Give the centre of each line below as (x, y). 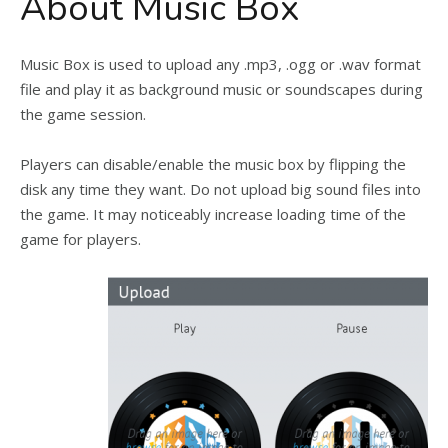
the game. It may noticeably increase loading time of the (213, 214)
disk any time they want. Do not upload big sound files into (220, 189)
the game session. (83, 114)
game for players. (80, 239)
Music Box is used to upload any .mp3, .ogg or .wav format (220, 64)
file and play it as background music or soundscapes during (221, 89)
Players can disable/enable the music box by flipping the (213, 164)
